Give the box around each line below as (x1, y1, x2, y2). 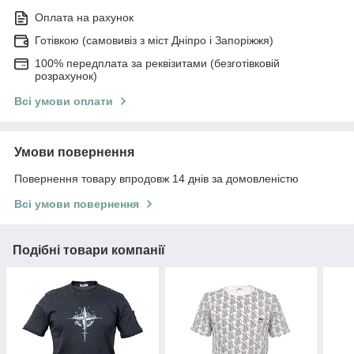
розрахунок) (35, 70, 97, 83)
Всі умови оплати (14, 95, 113, 108)
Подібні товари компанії (13, 243, 165, 258)
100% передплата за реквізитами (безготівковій (35, 57, 280, 70)
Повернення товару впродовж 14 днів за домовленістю (14, 172, 299, 186)
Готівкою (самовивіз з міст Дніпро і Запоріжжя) (35, 34, 273, 47)
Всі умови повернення (14, 198, 139, 211)
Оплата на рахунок (35, 11, 134, 24)
